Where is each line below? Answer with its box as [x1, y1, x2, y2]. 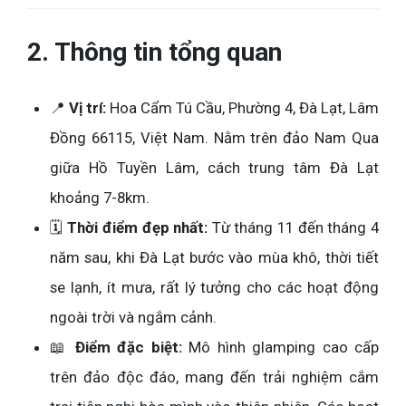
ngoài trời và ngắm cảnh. [50, 308, 217, 327]
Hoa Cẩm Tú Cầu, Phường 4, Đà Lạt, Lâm [106, 99, 379, 118]
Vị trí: [69, 99, 106, 118]
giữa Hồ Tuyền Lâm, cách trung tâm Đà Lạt [50, 159, 379, 178]
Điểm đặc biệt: [74, 338, 182, 357]
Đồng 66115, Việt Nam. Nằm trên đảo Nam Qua [50, 129, 379, 148]
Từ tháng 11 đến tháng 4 [208, 218, 380, 237]
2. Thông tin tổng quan [27, 37, 282, 68]
